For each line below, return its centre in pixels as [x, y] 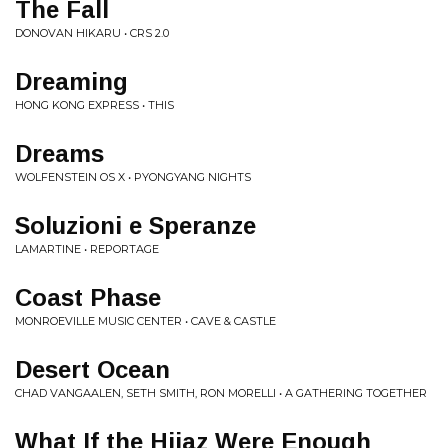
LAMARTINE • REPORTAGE [87, 249]
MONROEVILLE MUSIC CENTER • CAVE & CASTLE [145, 321]
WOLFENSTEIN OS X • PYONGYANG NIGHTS [133, 177]
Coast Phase [88, 297]
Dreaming [71, 81]
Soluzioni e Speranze [135, 225]
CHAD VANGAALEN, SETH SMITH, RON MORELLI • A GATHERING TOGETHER [221, 393]
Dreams [59, 153]
